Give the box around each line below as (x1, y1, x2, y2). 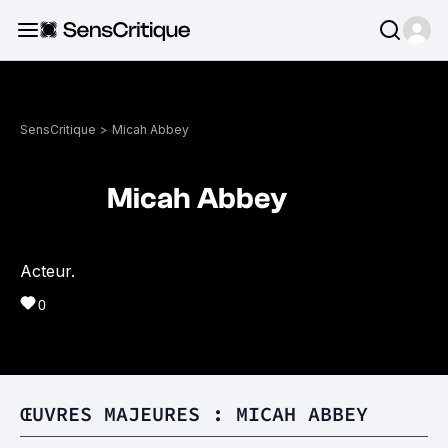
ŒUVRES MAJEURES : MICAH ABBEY (20, 401, 368, 426)
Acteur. (20, 261, 75, 281)
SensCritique (20, 122, 96, 137)
